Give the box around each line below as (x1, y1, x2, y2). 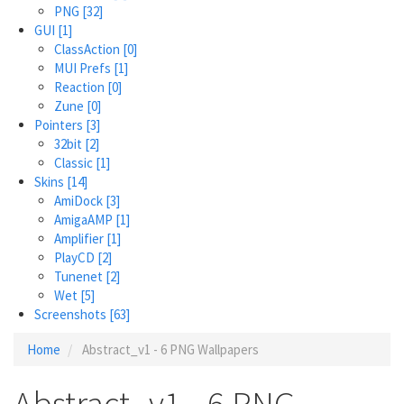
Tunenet (54, 267, 106, 285)
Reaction (54, 78, 107, 96)
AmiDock (54, 191, 106, 209)
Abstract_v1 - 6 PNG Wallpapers (79, 341, 259, 358)
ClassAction (54, 40, 123, 58)
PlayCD (54, 248, 97, 266)
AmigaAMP (54, 210, 115, 228)
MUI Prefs (54, 59, 114, 77)
